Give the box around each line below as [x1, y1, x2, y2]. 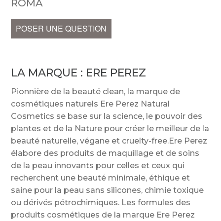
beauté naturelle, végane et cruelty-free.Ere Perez [11, 136, 208, 146]
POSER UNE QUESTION [16, 23, 107, 35]
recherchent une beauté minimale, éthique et [11, 173, 190, 183]
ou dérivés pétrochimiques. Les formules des [11, 198, 191, 208]
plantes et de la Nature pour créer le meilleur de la [11, 124, 210, 134]
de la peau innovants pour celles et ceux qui [11, 161, 185, 171]
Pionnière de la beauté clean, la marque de [11, 87, 181, 97]
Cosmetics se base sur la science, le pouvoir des [11, 111, 203, 121]
